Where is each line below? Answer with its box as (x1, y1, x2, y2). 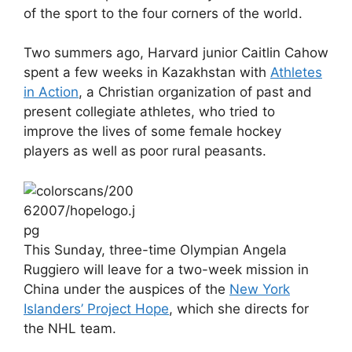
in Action (24, 84, 79, 100)
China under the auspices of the (24, 280, 229, 297)
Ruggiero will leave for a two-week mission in (24, 261, 309, 277)
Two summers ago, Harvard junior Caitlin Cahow (24, 45, 328, 60)
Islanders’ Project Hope (24, 300, 169, 317)
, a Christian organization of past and (79, 84, 312, 100)
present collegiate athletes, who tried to (24, 104, 275, 119)
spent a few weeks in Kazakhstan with (24, 64, 270, 80)
